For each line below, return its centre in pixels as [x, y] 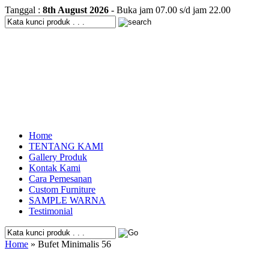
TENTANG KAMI [66, 146]
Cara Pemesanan [60, 179]
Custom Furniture [62, 189]
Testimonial [51, 211]
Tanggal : [24, 10]
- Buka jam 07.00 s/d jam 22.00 [170, 10]
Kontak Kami [55, 168]
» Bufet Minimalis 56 [70, 244]
